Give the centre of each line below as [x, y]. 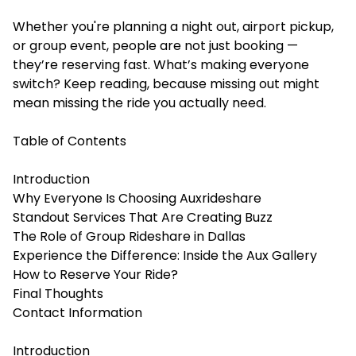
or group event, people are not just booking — [155, 46]
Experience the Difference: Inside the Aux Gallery [165, 255]
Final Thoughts [58, 294]
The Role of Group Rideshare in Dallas [129, 236]
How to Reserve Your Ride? [95, 275]
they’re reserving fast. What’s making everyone [161, 65]
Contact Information [77, 313]
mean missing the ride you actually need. [139, 103]
